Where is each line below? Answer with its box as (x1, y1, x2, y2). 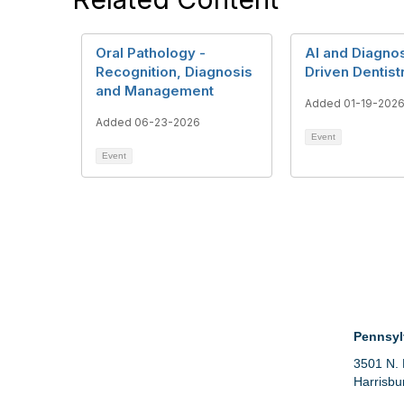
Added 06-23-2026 (96, 115, 200, 129)
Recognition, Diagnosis (96, 63, 252, 80)
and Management (96, 82, 214, 99)
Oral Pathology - (96, 44, 206, 61)
